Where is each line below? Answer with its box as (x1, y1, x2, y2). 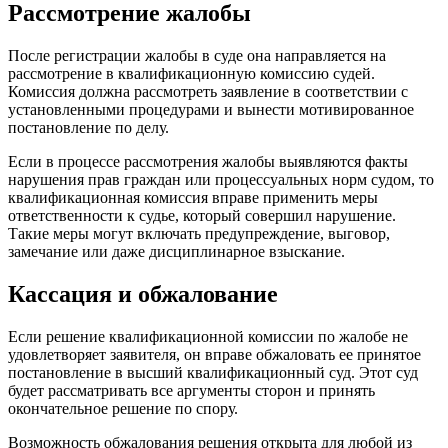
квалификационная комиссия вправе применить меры (8, 188, 378, 206)
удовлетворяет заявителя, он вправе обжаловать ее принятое (8, 345, 421, 363)
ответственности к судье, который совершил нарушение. (8, 206, 396, 224)
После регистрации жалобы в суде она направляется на (8, 46, 386, 64)
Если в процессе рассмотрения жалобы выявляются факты (8, 152, 408, 170)
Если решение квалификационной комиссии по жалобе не (8, 327, 408, 345)
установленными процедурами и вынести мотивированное (8, 100, 414, 118)
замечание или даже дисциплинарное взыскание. (8, 242, 345, 260)
